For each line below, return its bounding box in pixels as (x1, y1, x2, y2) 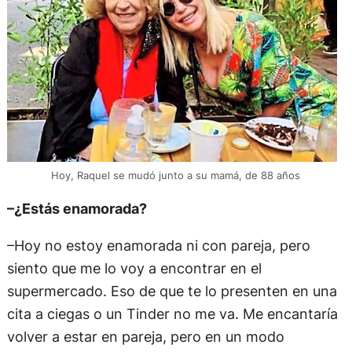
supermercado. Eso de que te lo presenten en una (6, 282, 337, 300)
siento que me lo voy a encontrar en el (6, 259, 262, 277)
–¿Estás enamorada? (6, 200, 147, 218)
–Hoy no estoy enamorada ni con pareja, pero (6, 236, 310, 255)
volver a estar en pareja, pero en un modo (6, 328, 284, 346)
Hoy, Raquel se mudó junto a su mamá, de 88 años (51, 168, 301, 181)
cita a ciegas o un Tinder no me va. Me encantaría (6, 305, 338, 323)
